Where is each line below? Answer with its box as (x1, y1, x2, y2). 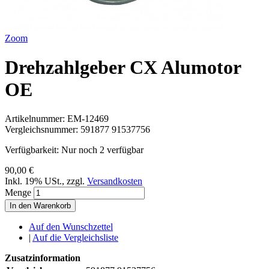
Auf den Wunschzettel (29, 222, 113, 232)
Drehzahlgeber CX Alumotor (5, 56, 241, 78)
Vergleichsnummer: (5, 124, 80, 135)
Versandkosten (87, 176, 142, 187)
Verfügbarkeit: (5, 145, 61, 156)
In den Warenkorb (10, 201, 71, 211)
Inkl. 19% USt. (5, 176, 62, 187)
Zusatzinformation (5, 253, 80, 264)
